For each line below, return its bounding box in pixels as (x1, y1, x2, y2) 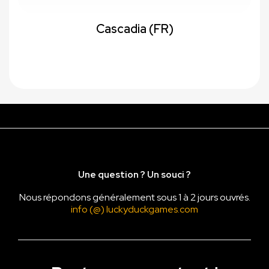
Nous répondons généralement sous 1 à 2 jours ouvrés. (19, 191, 250, 204)
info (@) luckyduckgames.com (71, 203, 198, 216)
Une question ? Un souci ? (78, 169, 191, 181)
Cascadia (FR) (95, 21, 174, 37)
